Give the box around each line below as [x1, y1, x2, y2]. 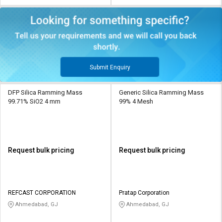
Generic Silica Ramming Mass [119, 88, 204, 96]
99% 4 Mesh [119, 97, 153, 105]
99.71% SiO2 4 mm [8, 97, 60, 105]
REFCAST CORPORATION [8, 189, 76, 196]
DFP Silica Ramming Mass [8, 88, 82, 96]
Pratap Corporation [119, 189, 169, 196]
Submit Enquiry [89, 63, 130, 71]
